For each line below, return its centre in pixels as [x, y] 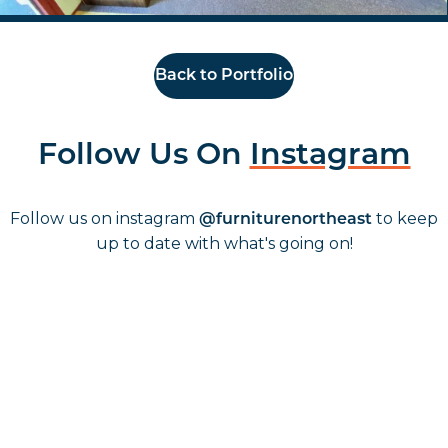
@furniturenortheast [285, 220]
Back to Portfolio [224, 75]
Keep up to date [224, 429]
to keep [405, 219]
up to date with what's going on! [224, 244]
